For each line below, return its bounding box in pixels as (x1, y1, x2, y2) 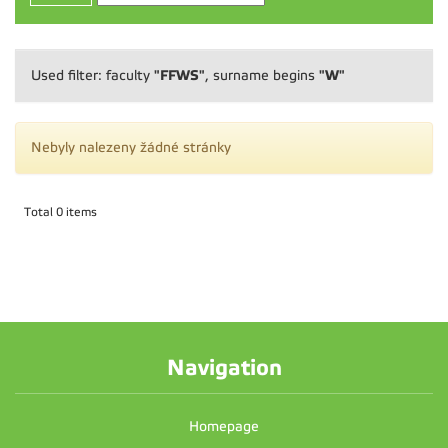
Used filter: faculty (31, 68, 154, 83)
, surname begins (205, 68, 319, 83)
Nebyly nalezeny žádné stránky (31, 140, 231, 155)
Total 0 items (24, 205, 97, 219)
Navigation (166, 355, 282, 380)
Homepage (189, 419, 259, 434)
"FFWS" (154, 67, 205, 83)
